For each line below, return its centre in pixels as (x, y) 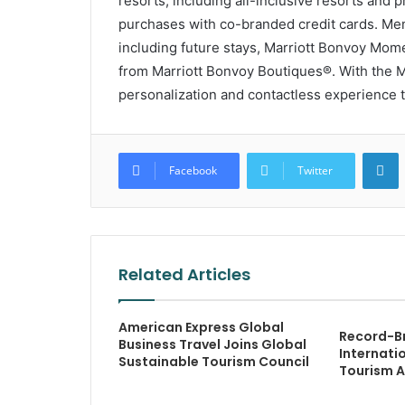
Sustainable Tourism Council (213, 362)
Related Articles (184, 275)
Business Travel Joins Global (212, 345)
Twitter (315, 171)
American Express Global (201, 328)
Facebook (193, 171)
